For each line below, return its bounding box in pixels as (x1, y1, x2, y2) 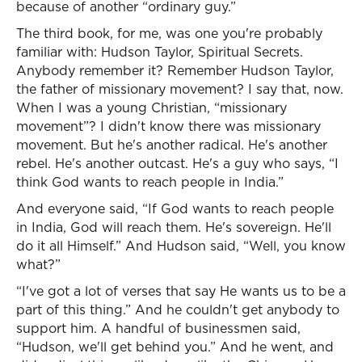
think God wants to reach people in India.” (16, 173, 284, 191)
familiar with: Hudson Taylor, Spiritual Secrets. (16, 43, 303, 61)
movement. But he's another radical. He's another (16, 136, 327, 154)
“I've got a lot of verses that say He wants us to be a (16, 282, 346, 300)
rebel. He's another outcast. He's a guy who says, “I (16, 154, 339, 172)
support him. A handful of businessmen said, (16, 319, 301, 337)
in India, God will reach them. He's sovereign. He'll (16, 218, 331, 236)
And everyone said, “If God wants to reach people (16, 200, 334, 217)
